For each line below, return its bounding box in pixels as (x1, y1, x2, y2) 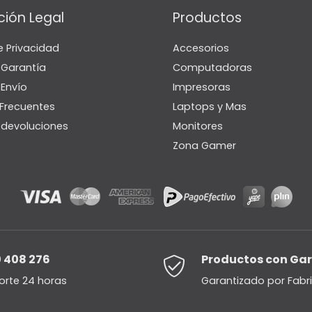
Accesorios (173, 40, 229, 55)
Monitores (173, 118, 223, 133)
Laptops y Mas (173, 99, 247, 114)
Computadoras (173, 60, 252, 75)
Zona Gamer (173, 138, 236, 153)
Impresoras (173, 79, 231, 94)
